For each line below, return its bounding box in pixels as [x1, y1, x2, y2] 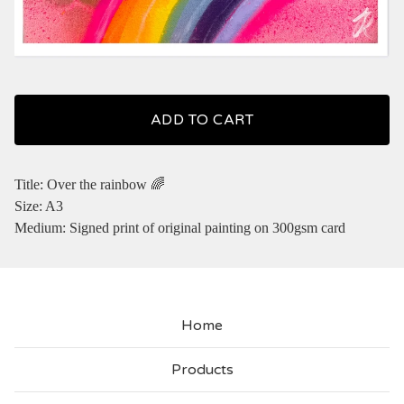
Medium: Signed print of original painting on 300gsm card [14, 220, 345, 236]
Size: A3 [14, 198, 63, 215]
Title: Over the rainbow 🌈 [14, 177, 165, 193]
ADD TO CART [150, 111, 254, 130]
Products [170, 361, 234, 380]
